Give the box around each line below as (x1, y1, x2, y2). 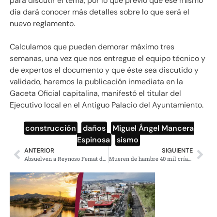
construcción (25, 123, 76, 134)
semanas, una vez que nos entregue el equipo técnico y (10, 53, 205, 64)
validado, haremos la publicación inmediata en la (10, 77, 183, 87)
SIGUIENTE (162, 146, 193, 155)
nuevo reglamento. (10, 18, 75, 29)
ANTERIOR (24, 146, 54, 155)
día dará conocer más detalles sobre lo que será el (10, 7, 189, 17)
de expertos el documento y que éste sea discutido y (10, 65, 199, 76)
